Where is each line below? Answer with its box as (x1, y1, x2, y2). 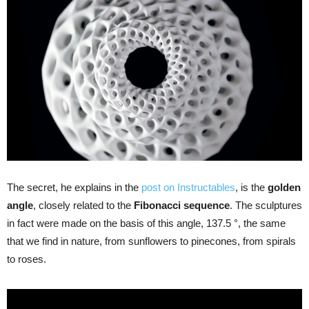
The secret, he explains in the (7, 181, 141, 193)
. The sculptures (230, 199, 302, 211)
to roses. (7, 252, 46, 265)
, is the (235, 181, 268, 193)
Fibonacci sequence (134, 199, 230, 211)
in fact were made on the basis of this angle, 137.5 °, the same (7, 217, 286, 229)
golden (268, 181, 301, 193)
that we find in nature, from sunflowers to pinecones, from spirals (7, 235, 296, 247)
